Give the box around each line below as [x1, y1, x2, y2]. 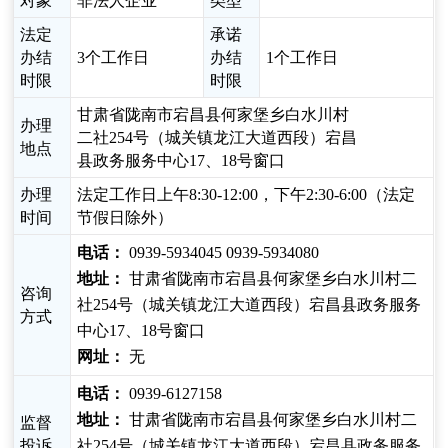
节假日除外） [77, 209, 174, 227]
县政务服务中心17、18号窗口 [77, 152, 286, 170]
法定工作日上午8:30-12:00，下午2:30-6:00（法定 [77, 186, 416, 204]
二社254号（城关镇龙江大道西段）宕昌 [77, 129, 358, 147]
